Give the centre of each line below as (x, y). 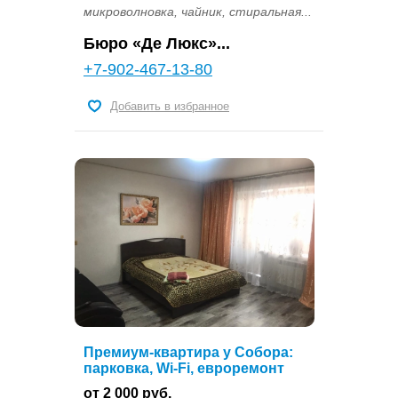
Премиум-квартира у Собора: (188, 352)
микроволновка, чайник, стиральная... (198, 11)
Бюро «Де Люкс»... (157, 43)
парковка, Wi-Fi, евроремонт (184, 368)
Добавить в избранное (170, 106)
